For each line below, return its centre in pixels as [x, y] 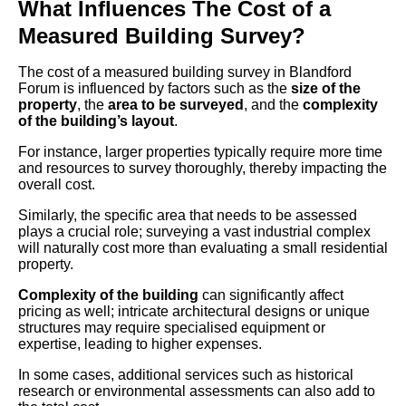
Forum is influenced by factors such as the [155, 89]
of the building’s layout [96, 121]
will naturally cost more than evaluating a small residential [203, 248]
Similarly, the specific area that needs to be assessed [188, 216]
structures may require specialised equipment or [172, 328]
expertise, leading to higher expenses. [140, 344]
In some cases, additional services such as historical [186, 375]
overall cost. [57, 185]
